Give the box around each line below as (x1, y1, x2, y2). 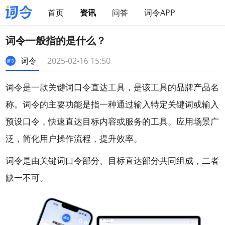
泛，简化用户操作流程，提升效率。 (6, 133, 143, 144)
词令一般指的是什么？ (6, 34, 106, 47)
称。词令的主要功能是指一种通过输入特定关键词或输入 (6, 98, 219, 110)
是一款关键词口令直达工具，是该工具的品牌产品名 (23, 81, 219, 93)
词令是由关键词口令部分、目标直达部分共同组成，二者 (6, 155, 219, 166)
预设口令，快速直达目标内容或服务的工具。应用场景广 (6, 116, 219, 127)
